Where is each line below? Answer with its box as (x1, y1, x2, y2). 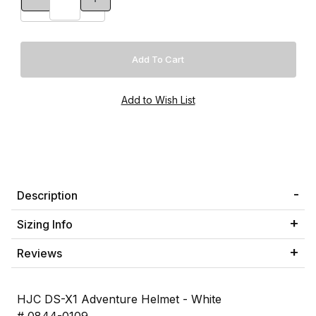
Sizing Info (17, 217, 73, 231)
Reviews (17, 245, 62, 260)
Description (17, 188, 78, 202)
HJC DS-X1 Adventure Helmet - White (17, 291, 221, 306)
